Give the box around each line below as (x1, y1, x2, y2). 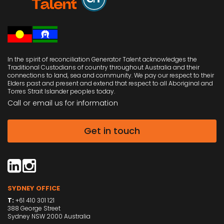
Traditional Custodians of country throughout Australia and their (7, 63, 199, 72)
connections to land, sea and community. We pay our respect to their (7, 71, 214, 80)
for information (65, 98, 118, 108)
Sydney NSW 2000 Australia (7, 211, 90, 220)
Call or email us (7, 98, 65, 108)
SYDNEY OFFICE (7, 183, 60, 193)
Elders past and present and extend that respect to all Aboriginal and (7, 79, 213, 88)
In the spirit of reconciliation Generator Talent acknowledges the (7, 55, 197, 64)
